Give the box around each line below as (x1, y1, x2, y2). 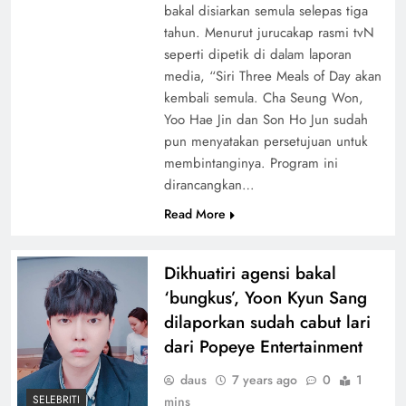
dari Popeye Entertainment (163, 333, 362, 359)
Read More (163, 204, 226, 223)
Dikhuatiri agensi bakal (163, 260, 336, 285)
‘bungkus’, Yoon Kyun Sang (163, 285, 367, 310)
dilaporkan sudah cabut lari (163, 309, 371, 334)
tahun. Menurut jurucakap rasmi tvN (163, 22, 374, 43)
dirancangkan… (163, 174, 255, 195)
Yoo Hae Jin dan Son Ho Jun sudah (163, 109, 368, 130)
